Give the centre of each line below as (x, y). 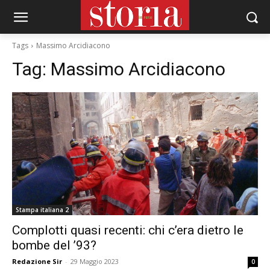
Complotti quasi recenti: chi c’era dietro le (128, 230)
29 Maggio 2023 (95, 261)
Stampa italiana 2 (42, 210)
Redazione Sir (37, 261)
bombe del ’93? (54, 245)
